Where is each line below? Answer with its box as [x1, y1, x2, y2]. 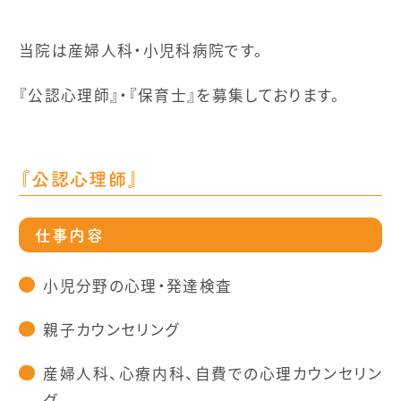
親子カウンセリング [43, 318, 180, 340]
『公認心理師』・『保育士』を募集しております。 [18, 83, 341, 106]
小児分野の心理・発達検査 [43, 274, 233, 296]
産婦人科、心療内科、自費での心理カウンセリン [43, 362, 383, 384]
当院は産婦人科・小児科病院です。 [18, 38, 264, 61]
